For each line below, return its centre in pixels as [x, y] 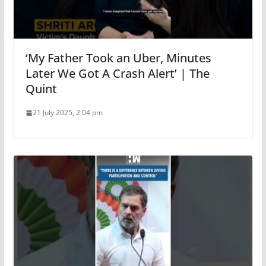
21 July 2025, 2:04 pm [67, 113]
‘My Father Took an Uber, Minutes [118, 58]
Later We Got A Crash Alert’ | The [117, 74]
